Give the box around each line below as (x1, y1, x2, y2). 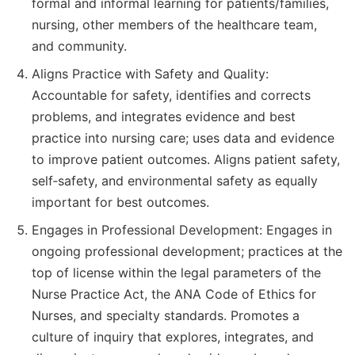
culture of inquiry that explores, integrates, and (32, 329, 314, 345)
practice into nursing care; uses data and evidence (32, 130, 334, 147)
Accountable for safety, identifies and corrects (32, 87, 311, 104)
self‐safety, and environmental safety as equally (32, 173, 318, 189)
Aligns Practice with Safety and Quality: (32, 66, 269, 82)
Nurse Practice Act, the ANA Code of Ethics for (32, 286, 316, 303)
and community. (32, 38, 127, 55)
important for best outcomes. (32, 194, 209, 211)
